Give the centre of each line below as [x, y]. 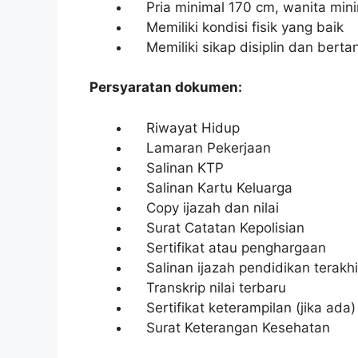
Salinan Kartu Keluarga [211, 187]
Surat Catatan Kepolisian [217, 227]
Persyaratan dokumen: [166, 87]
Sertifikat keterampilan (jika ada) [243, 307]
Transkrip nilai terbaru [208, 287]
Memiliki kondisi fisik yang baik [237, 27]
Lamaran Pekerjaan [201, 147]
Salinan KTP [177, 167]
